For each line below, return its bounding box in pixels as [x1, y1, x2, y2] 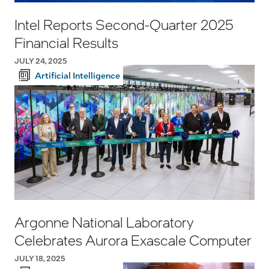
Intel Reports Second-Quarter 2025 [14, 15, 234, 34]
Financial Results [14, 33, 118, 52]
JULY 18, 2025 [14, 253, 65, 264]
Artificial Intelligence [35, 70, 120, 81]
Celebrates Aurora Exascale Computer [14, 231, 252, 250]
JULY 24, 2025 [14, 56, 67, 66]
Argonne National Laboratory [14, 213, 194, 232]
